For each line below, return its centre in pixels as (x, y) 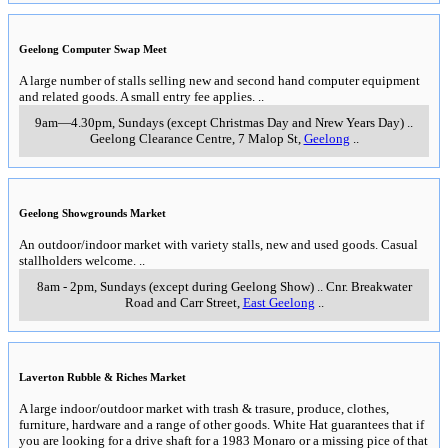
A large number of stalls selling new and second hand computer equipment (219, 80)
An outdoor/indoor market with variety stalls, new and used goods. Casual (218, 244)
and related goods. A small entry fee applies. (137, 96)
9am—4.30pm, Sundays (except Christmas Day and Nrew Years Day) (219, 122)
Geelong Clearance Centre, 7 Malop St (193, 138)
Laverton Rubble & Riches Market (102, 376)
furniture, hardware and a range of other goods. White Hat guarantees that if (221, 424)
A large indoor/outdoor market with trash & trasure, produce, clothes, (204, 408)
